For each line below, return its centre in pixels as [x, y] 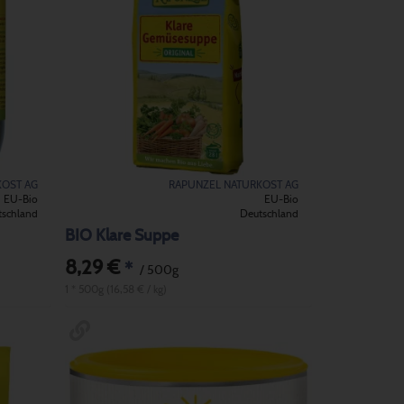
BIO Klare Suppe [122, 236]
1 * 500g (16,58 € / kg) [116, 289]
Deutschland [269, 213]
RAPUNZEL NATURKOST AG [234, 184]
